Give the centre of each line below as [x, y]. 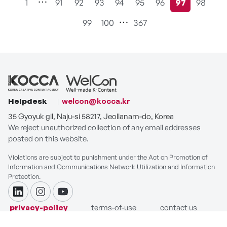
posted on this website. [48, 139]
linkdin [31, 198]
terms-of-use [114, 208]
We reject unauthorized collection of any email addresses [104, 128]
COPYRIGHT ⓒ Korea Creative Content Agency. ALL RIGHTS [113, 219]
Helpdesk [28, 101]
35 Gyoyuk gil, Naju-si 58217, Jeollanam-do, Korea [91, 117]
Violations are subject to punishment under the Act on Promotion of [108, 157]
